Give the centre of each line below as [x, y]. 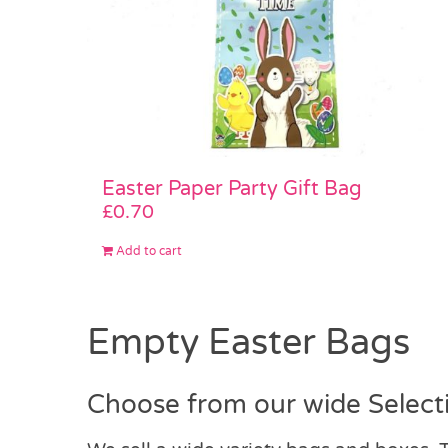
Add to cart [149, 251]
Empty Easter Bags [248, 343]
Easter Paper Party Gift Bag [232, 189]
